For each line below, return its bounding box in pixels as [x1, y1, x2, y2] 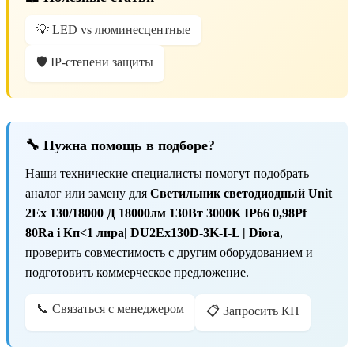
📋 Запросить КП [206, 304, 299, 318]
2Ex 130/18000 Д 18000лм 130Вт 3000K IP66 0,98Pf [25, 206, 307, 220]
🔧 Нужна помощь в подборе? [25, 137, 215, 154]
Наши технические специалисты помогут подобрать [25, 167, 309, 181]
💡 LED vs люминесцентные [36, 23, 190, 37]
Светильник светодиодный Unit [150, 186, 332, 201]
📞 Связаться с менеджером [36, 302, 184, 316]
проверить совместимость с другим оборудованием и [25, 246, 313, 260]
